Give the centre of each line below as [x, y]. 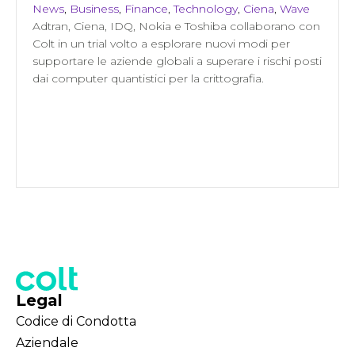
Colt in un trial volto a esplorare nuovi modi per [161, 43]
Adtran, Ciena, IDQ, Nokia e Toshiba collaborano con [176, 26]
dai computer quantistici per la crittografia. [148, 78]
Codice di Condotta [76, 321]
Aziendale [47, 342]
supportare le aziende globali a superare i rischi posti [177, 61]
